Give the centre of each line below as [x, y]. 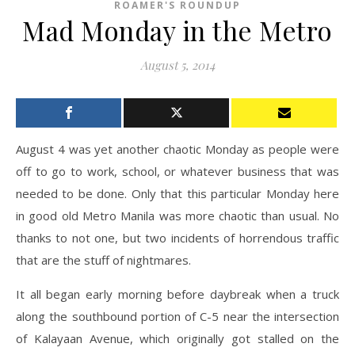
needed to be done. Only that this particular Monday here [177, 194]
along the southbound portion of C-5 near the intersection [177, 317]
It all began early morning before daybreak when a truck [177, 294]
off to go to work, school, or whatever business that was [177, 172]
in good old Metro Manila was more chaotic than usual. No [177, 216]
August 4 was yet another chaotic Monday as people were [177, 149]
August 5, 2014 [177, 65]
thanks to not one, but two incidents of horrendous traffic [177, 238]
